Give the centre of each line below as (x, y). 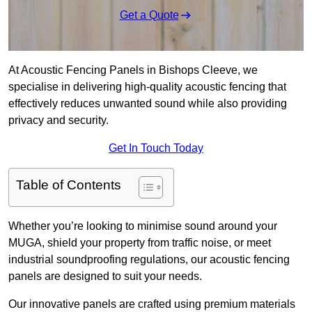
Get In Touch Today (156, 148)
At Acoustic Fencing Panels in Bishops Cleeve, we (133, 70)
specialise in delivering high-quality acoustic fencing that (147, 87)
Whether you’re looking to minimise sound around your (143, 226)
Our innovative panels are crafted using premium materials (152, 304)
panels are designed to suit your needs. (105, 276)
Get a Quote (149, 15)
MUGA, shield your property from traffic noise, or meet (140, 243)
